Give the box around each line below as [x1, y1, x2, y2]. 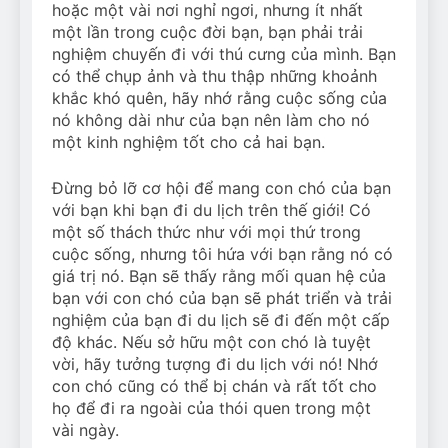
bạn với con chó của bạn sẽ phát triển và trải [52, 288, 392, 309]
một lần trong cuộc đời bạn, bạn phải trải [52, 22, 363, 43]
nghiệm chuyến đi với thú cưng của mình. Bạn [52, 44, 396, 65]
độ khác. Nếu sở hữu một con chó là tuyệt [52, 332, 371, 353]
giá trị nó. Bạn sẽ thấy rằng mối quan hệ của [52, 266, 386, 287]
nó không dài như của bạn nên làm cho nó [52, 110, 370, 131]
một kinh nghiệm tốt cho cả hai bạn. [52, 132, 325, 153]
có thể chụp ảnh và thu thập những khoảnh [52, 66, 377, 87]
